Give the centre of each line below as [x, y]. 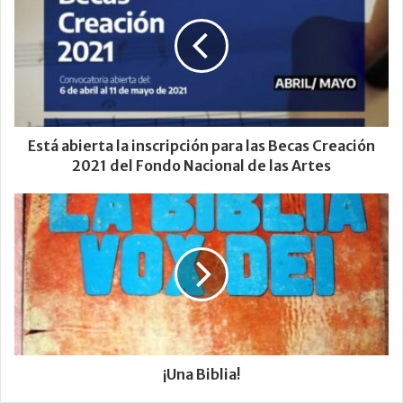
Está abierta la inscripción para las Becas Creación [201, 146]
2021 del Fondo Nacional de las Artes [201, 166]
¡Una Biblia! [201, 375]
